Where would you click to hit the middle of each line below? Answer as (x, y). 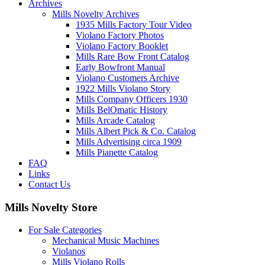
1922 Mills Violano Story (123, 88)
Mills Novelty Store (51, 207)
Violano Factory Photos (120, 35)
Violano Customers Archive (127, 77)
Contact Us (49, 184)
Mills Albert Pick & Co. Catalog (136, 131)
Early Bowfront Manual (120, 67)
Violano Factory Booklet (122, 46)
